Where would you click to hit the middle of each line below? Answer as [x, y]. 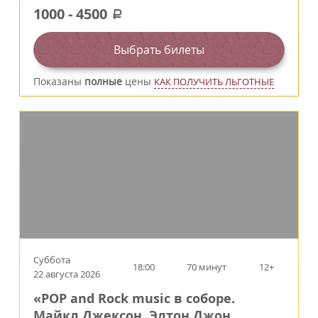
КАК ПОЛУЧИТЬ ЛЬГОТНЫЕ [214, 82]
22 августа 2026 [67, 274]
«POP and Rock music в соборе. [134, 299]
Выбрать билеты [159, 50]
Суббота [52, 260]
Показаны [59, 82]
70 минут [207, 267]
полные [103, 82]
